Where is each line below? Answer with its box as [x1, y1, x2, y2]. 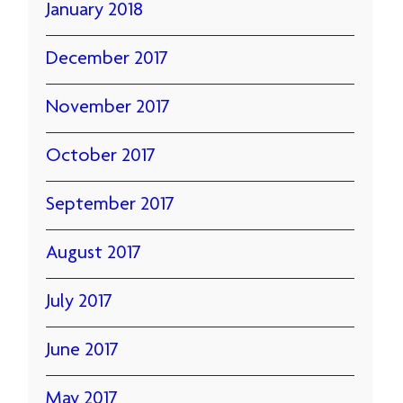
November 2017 [46, 98, 171, 118]
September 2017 [46, 195, 175, 215]
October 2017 [46, 147, 157, 166]
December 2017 [46, 49, 169, 69]
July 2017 [46, 292, 113, 312]
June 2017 [46, 341, 120, 361]
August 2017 [46, 244, 142, 264]
